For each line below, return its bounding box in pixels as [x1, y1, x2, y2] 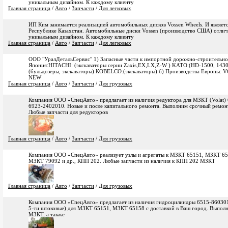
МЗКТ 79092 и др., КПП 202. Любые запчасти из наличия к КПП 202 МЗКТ [28, 158, 215, 164]
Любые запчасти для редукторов [28, 109, 108, 115]
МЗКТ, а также [28, 211, 65, 217]
